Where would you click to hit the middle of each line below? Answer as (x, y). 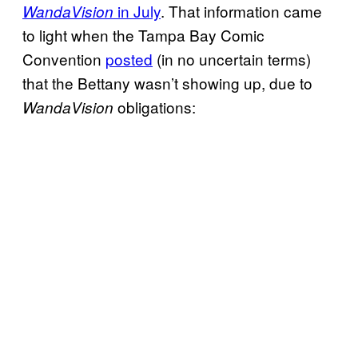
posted (129, 58)
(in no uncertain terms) (232, 58)
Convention (64, 58)
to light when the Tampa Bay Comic (143, 34)
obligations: (157, 106)
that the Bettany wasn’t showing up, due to (167, 82)
